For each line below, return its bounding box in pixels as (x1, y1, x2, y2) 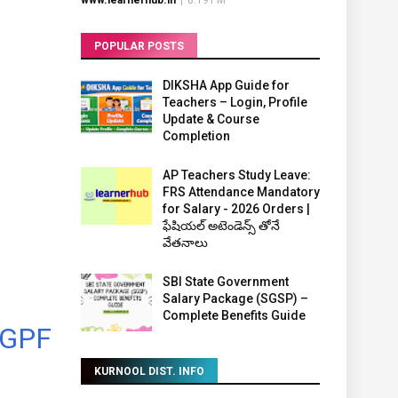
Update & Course (162, 112, 259, 126)
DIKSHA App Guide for (162, 78, 290, 92)
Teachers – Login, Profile (162, 95, 307, 109)
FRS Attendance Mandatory (162, 185, 320, 199)
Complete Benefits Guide (162, 308, 306, 322)
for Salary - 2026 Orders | (162, 202, 310, 216)
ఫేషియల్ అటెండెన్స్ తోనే (162, 219, 280, 233)
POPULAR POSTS (93, 40, 184, 52)
